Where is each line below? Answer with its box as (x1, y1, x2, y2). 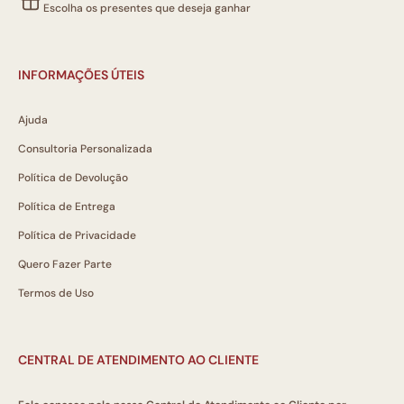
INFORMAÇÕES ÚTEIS (18, 67, 144, 84)
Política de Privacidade (18, 228, 136, 243)
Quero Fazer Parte (18, 257, 112, 272)
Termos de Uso (18, 286, 94, 301)
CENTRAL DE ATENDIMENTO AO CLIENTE (18, 352, 259, 369)
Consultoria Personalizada (18, 142, 152, 157)
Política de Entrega (18, 199, 115, 215)
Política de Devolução (18, 170, 128, 186)
